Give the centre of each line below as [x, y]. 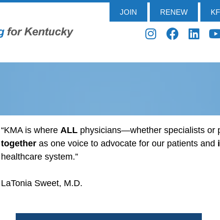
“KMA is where [31, 130]
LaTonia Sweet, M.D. [42, 183]
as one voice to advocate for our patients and [127, 143]
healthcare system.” [40, 157]
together [19, 143]
